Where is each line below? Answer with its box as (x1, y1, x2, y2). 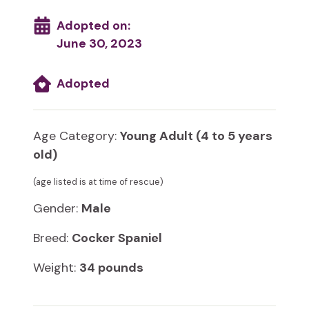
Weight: (33, 259, 79, 277)
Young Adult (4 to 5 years (120, 128, 272, 145)
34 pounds (79, 259, 143, 277)
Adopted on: (56, 18, 130, 34)
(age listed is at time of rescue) (33, 176, 163, 188)
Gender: (33, 200, 81, 217)
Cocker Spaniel (72, 230, 162, 247)
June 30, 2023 (56, 36, 142, 52)
